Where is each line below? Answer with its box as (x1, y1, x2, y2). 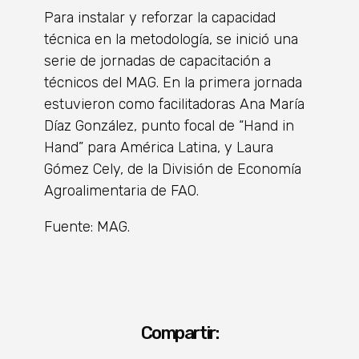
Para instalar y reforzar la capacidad (44, 9, 276, 26)
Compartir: (140, 322, 219, 344)
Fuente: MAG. (44, 218, 130, 236)
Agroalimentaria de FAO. (44, 182, 199, 200)
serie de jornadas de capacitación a (44, 52, 271, 70)
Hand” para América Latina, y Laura (44, 139, 273, 156)
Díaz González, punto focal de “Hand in (44, 117, 294, 135)
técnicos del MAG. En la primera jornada (44, 74, 302, 91)
